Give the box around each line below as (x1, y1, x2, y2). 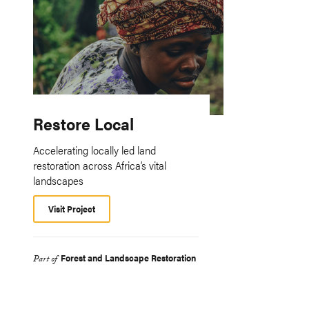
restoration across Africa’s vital (33, 157, 166, 173)
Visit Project (48, 201, 95, 215)
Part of (33, 252, 57, 268)
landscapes (33, 172, 83, 188)
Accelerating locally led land (33, 141, 156, 158)
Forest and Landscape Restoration (61, 250, 196, 264)
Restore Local (33, 111, 134, 135)
